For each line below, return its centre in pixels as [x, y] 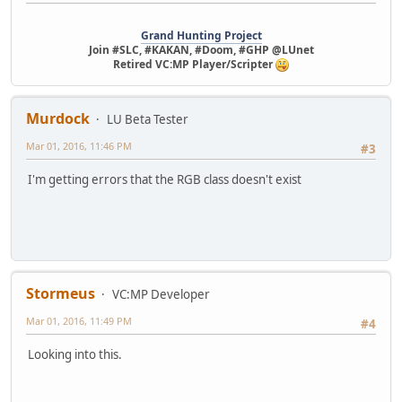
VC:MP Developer [161, 295]
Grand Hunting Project [201, 36]
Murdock [58, 119]
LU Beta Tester [148, 120]
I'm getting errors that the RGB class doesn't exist [165, 180]
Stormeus [61, 294]
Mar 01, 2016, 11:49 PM [79, 321]
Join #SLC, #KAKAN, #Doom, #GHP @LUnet [201, 50]
